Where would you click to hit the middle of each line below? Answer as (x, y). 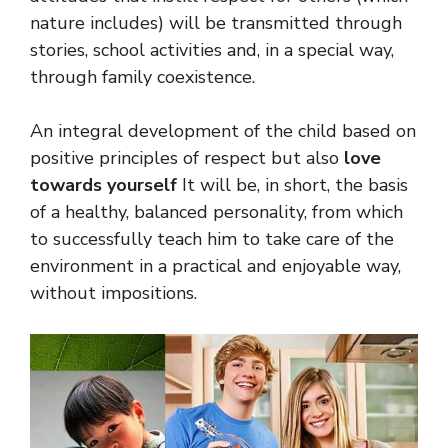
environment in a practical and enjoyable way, (215, 265)
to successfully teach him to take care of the (212, 238)
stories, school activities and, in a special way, (212, 49)
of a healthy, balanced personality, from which (216, 211)
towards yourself (103, 184)
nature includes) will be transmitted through (216, 22)
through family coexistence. (142, 76)
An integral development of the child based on (223, 130)
